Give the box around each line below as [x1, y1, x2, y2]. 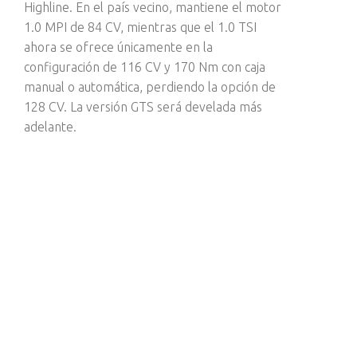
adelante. [24, 119, 76, 134]
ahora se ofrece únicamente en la [24, 39, 213, 54]
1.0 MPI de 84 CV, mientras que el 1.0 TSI [24, 19, 257, 34]
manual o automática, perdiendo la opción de [24, 79, 276, 94]
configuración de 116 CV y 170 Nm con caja [24, 59, 265, 74]
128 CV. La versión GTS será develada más [24, 99, 262, 114]
